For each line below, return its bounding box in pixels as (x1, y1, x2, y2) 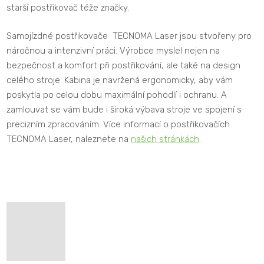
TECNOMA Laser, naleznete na (6, 133, 131, 144)
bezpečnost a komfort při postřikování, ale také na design (6, 60, 241, 71)
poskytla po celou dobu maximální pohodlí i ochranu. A (6, 89, 227, 100)
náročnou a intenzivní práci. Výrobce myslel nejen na (6, 45, 220, 56)
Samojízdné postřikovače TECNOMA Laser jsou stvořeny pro (6, 30, 252, 41)
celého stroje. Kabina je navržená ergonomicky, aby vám (6, 74, 233, 85)
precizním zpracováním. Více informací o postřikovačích (6, 118, 230, 130)
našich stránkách (131, 133, 200, 144)
